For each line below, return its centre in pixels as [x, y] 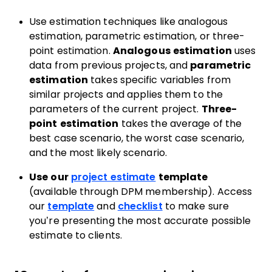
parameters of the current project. [115, 109]
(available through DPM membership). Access [141, 192]
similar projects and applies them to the [126, 94]
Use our [50, 177]
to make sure [195, 206]
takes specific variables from [159, 80]
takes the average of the [180, 124]
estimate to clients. [77, 235]
